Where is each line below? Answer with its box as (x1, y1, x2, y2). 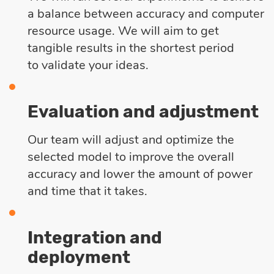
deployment (28, 246, 130, 267)
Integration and (28, 227, 162, 248)
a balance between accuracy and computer (28, 5, 264, 22)
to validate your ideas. (28, 56, 149, 73)
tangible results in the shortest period (28, 39, 234, 56)
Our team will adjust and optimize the (28, 131, 234, 148)
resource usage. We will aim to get (28, 22, 219, 39)
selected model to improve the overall (28, 148, 234, 165)
